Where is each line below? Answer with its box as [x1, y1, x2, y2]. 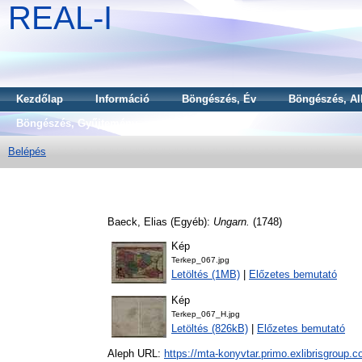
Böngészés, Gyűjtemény [16, 117, 137, 129]
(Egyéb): [167, 215, 213, 228]
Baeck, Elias [107, 215, 167, 228]
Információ [95, 93, 149, 105]
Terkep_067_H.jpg [171, 309, 240, 319]
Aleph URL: [107, 347, 164, 360]
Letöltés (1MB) [171, 268, 240, 281]
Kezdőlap [16, 93, 63, 105]
